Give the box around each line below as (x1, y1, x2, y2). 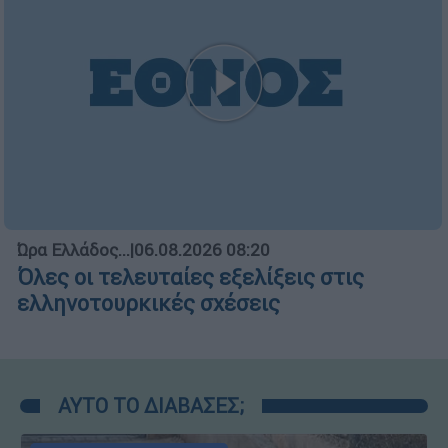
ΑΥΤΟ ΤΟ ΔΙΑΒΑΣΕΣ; (58, 392, 244, 418)
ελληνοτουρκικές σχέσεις (17, 289, 280, 317)
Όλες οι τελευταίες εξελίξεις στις (17, 263, 364, 291)
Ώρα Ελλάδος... (17, 238, 130, 261)
